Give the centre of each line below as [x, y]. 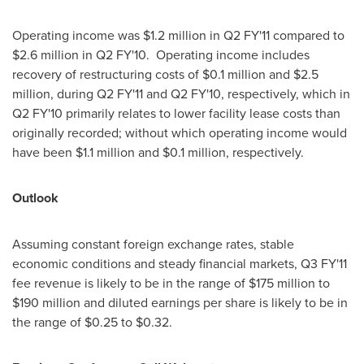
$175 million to [289, 283]
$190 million [46, 302]
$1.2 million [175, 35]
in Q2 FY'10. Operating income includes [194, 54]
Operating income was [78, 35]
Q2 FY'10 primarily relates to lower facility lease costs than [176, 113]
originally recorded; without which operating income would [180, 132]
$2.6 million [45, 54]
